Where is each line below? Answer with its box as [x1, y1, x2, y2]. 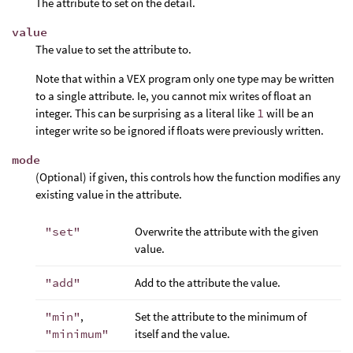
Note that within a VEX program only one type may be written [35, 70, 334, 86]
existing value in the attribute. [35, 186, 182, 202]
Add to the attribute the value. [135, 274, 281, 290]
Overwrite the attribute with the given [135, 223, 318, 239]
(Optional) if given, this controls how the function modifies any [35, 169, 340, 184]
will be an [264, 105, 314, 121]
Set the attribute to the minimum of [135, 308, 307, 324]
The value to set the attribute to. [35, 41, 191, 57]
